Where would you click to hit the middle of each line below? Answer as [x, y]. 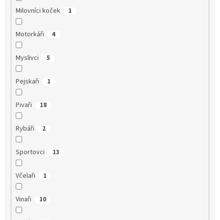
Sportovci [30, 152]
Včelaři [25, 176]
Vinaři [23, 199]
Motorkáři [30, 34]
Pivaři [24, 105]
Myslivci [27, 58]
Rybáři [25, 128]
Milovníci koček [38, 11]
